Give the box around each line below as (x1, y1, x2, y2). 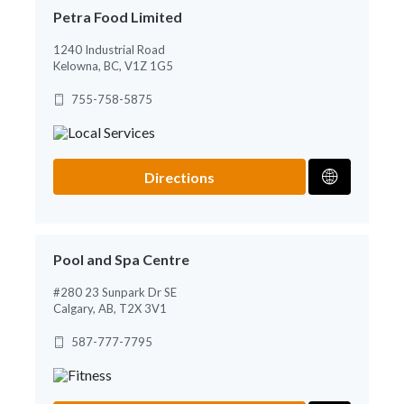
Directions (144, 168, 216, 186)
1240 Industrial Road (53, 41, 165, 57)
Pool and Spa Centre (53, 250, 189, 268)
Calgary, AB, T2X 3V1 (53, 300, 167, 316)
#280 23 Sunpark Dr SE (53, 284, 177, 299)
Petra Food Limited (53, 7, 182, 25)
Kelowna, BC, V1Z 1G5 (53, 58, 173, 73)
